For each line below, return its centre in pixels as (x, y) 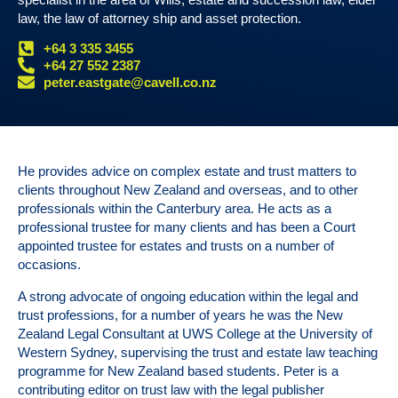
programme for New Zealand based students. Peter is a (178, 370)
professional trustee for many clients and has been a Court (187, 227)
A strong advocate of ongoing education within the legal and (188, 296)
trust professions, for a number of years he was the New (180, 314)
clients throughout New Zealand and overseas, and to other (188, 190)
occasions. (49, 265)
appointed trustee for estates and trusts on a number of (176, 246)
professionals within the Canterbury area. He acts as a (175, 209)
